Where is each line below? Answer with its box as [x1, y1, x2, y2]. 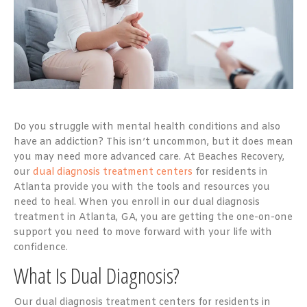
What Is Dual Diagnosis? [14, 260, 180, 290]
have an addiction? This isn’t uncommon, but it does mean [14, 135, 293, 149]
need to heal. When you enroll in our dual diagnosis [14, 195, 260, 209]
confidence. [14, 241, 68, 254]
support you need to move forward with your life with [14, 225, 272, 239]
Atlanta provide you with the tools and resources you [14, 180, 270, 194]
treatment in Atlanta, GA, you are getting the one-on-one [14, 210, 293, 224]
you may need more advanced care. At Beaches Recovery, [14, 150, 284, 164]
